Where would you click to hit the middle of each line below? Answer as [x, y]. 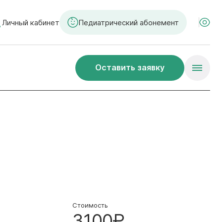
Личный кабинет [31, 22]
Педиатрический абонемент [129, 22]
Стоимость [90, 205]
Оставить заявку [130, 67]
